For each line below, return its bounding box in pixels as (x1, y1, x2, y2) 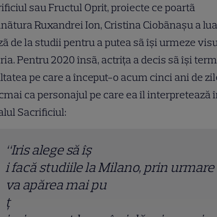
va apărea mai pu (5, 176, 107, 193)
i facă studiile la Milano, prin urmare (5, 159, 214, 176)
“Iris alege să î (5, 141, 85, 158)
